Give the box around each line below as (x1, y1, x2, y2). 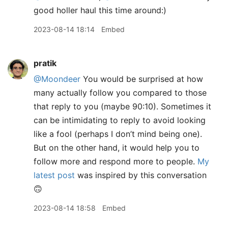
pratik (34, 58, 56, 68)
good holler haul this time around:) (34, 5, 166, 15)
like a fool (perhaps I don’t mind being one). (34, 129, 202, 139)
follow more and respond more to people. (34, 156, 197, 166)
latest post (34, 170, 77, 180)
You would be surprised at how (80, 74, 203, 84)
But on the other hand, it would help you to (34, 142, 199, 153)
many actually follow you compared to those (34, 88, 207, 98)
